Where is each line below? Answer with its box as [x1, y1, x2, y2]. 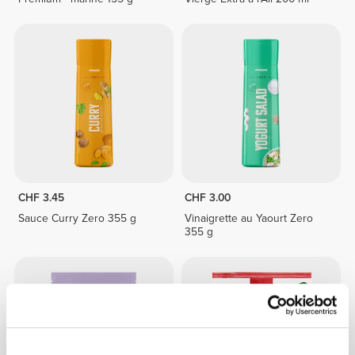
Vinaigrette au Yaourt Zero [185, 212, 314, 226]
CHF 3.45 [17, 190, 64, 204]
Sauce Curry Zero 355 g [17, 212, 136, 226]
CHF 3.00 [185, 190, 231, 204]
